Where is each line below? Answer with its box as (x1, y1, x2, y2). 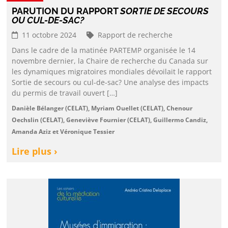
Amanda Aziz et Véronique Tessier (12, 127, 115, 136)
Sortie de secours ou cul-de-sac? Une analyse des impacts (12, 77, 209, 87)
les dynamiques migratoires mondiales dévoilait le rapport (12, 66, 212, 76)
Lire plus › (12, 145, 58, 157)
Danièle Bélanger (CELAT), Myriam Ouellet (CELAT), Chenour (12, 103, 193, 112)
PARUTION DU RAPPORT (12, 5, 121, 16)
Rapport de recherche (98, 30, 173, 40)
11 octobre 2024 (20, 30, 77, 40)
